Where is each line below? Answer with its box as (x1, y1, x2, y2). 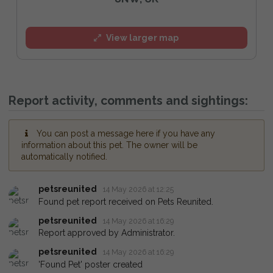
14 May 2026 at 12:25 (103, 185, 174, 194)
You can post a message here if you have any (36, 129, 215, 139)
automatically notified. (21, 152, 107, 162)
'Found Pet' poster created (38, 259, 143, 269)
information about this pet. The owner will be (21, 140, 197, 151)
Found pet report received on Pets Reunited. (38, 196, 213, 207)
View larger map (106, 32, 179, 43)
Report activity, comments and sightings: (9, 94, 248, 108)
